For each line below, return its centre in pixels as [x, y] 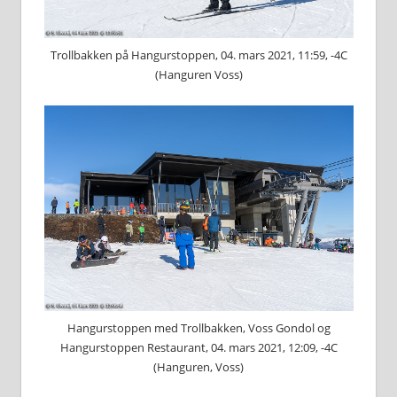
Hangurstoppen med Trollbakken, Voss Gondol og [198, 328]
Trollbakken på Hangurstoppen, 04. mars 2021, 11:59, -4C [198, 54]
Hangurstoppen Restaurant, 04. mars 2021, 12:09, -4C [198, 348]
